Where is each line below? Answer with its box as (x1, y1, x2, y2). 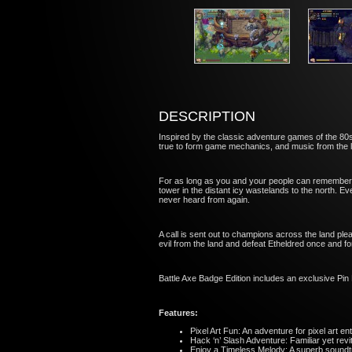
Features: (159, 308, 198, 317)
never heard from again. (159, 195, 250, 204)
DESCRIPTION (159, 108, 255, 124)
